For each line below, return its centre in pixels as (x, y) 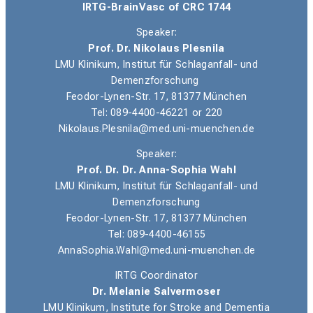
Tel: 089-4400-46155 (156, 235)
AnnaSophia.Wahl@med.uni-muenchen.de (156, 251)
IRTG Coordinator (156, 276)
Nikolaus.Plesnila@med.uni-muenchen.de (156, 129)
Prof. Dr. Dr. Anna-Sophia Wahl (156, 170)
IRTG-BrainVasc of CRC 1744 (156, 8)
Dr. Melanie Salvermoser (156, 292)
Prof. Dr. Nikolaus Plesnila (156, 49)
